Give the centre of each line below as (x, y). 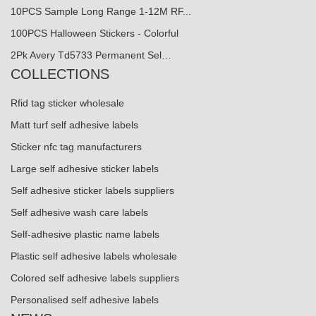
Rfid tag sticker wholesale (67, 103)
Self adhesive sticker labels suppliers (92, 191)
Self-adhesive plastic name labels (85, 235)
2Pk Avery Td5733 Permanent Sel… (91, 55)
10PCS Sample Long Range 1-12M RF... (101, 12)
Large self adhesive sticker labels (85, 169)
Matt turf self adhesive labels (74, 125)
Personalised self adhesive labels (85, 300)
